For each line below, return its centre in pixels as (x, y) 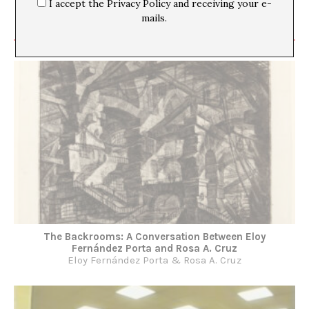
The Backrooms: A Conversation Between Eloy (154, 236)
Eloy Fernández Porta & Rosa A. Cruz (154, 260)
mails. (154, 18)
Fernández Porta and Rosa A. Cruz (154, 248)
